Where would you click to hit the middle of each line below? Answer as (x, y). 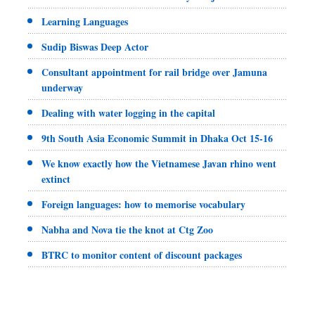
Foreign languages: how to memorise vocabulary (143, 204)
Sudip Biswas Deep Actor (95, 46)
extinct (56, 179)
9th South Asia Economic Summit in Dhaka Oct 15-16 (157, 138)
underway (62, 87)
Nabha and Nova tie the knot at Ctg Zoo (127, 229)
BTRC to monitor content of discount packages (142, 255)
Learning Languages (85, 21)
